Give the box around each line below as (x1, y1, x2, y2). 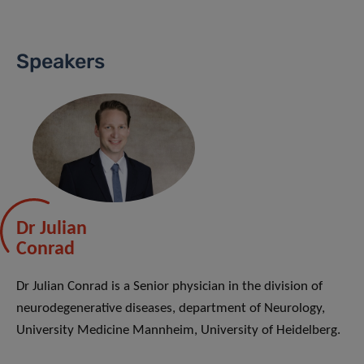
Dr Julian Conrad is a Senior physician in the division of (16, 279, 323, 293)
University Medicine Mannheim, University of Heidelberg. (16, 323, 340, 337)
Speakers (16, 50, 105, 74)
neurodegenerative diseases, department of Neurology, (16, 301, 325, 315)
